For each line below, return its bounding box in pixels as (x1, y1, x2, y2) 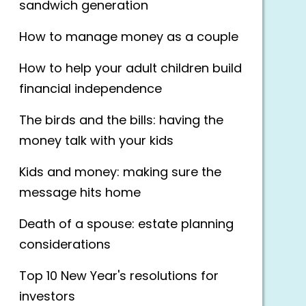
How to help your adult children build (19, 59, 242, 79)
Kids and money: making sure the (19, 163, 221, 183)
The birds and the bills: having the (19, 111, 223, 131)
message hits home (19, 183, 141, 204)
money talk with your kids (19, 131, 173, 152)
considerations (19, 235, 111, 255)
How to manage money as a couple (19, 27, 238, 48)
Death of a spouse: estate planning (19, 214, 234, 235)
